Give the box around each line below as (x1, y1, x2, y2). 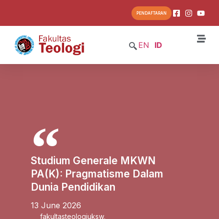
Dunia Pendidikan (30, 180, 115, 193)
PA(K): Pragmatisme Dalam (30, 167, 163, 180)
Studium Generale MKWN (30, 154, 155, 167)
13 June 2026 (30, 200, 81, 210)
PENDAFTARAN (136, 11, 167, 16)
